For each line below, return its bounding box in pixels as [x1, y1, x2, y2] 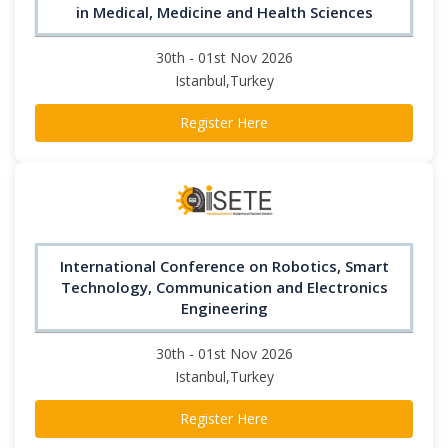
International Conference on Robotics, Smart [59, 255, 389, 276]
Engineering [180, 297, 268, 318]
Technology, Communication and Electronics [60, 276, 388, 297]
